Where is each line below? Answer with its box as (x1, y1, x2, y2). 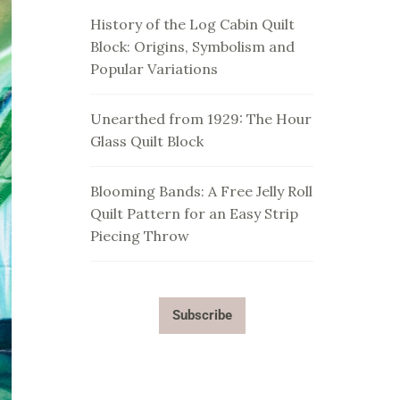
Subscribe (171, 307, 232, 323)
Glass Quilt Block (90, 132, 204, 150)
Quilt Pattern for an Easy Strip (90, 204, 298, 222)
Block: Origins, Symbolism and (90, 37, 295, 55)
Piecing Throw (90, 227, 189, 245)
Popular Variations (90, 60, 218, 78)
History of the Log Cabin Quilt (90, 15, 295, 33)
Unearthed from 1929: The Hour (90, 110, 312, 128)
